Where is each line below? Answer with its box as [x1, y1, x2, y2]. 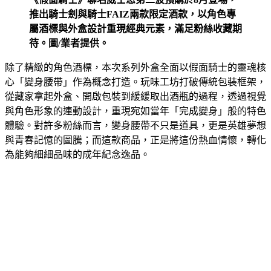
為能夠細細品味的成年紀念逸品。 [5, 149, 150, 160]
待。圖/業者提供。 [29, 38, 109, 48]
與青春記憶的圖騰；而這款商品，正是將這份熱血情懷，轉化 [5, 134, 266, 145]
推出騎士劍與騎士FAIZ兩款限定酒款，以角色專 [29, 8, 236, 19]
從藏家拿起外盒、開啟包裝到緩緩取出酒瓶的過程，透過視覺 [5, 91, 266, 102]
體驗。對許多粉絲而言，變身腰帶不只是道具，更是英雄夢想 [5, 120, 266, 131]
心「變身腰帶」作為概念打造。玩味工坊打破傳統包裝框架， [5, 76, 266, 87]
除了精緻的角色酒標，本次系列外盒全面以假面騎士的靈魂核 [5, 62, 266, 73]
